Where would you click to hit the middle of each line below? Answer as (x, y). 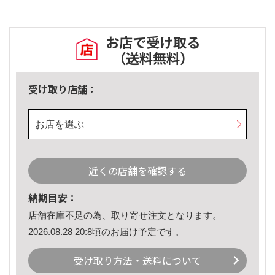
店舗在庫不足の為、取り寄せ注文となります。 (125, 215)
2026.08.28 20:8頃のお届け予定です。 (106, 231)
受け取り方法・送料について (137, 261)
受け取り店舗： (63, 89)
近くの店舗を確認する (137, 171)
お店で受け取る (153, 42)
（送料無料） (153, 58)
